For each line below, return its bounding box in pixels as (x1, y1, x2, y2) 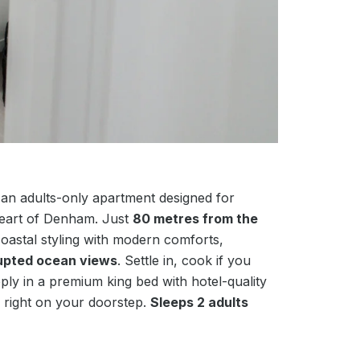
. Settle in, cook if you (117, 252, 251, 268)
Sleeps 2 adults (149, 293, 248, 310)
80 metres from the (132, 210, 258, 227)
